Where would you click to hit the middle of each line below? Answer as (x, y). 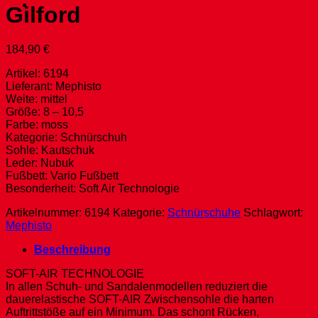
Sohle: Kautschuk (50, 150)
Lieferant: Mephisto (54, 87)
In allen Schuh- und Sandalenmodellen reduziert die (137, 287)
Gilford (43, 15)
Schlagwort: (273, 213)
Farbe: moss (37, 125)
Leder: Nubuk (40, 163)
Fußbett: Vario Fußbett (62, 176)
